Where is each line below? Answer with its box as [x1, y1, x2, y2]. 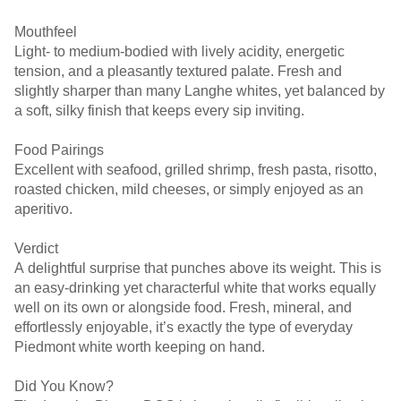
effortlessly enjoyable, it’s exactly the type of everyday [14, 320, 353, 335]
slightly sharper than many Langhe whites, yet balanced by [14, 83, 385, 98]
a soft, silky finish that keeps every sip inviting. [14, 103, 304, 118]
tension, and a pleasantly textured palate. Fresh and [14, 64, 342, 79]
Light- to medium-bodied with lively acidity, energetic [14, 44, 345, 59]
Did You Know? [14, 379, 114, 394]
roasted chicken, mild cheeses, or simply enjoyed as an [14, 182, 363, 197]
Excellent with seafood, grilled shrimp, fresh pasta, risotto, [14, 162, 377, 177]
